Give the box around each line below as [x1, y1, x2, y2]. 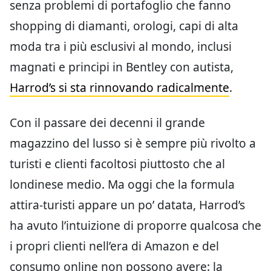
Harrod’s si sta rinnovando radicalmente [10, 79, 229, 96]
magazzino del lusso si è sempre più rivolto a [10, 135, 256, 152]
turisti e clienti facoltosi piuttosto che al [10, 155, 225, 172]
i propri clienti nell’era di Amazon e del [10, 238, 219, 255]
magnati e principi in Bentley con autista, [10, 59, 233, 76]
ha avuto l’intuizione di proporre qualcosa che [10, 217, 261, 234]
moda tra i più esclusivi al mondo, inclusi [10, 38, 232, 55]
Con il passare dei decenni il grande [10, 114, 205, 131]
